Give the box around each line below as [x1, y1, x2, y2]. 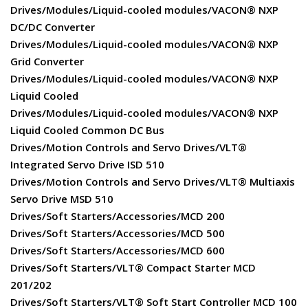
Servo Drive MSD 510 [10, 192, 113, 206]
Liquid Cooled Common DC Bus [10, 123, 164, 137]
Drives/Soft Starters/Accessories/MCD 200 [10, 209, 225, 223]
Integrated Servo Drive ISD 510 [10, 157, 164, 172]
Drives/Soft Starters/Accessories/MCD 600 [10, 243, 225, 258]
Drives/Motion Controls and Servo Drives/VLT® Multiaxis [10, 175, 295, 189]
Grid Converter [10, 54, 84, 69]
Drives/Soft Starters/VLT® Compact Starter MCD [10, 261, 256, 275]
